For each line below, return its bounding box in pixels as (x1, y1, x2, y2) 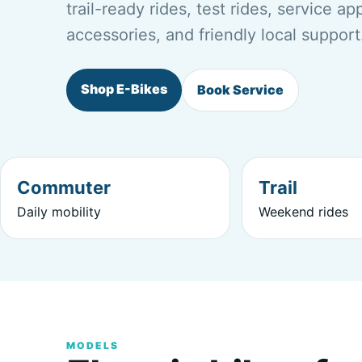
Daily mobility (17, 204, 101, 220)
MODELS (66, 339, 119, 351)
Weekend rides (258, 204, 348, 220)
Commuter (17, 177, 111, 198)
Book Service (197, 82, 284, 98)
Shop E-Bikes (81, 81, 167, 97)
